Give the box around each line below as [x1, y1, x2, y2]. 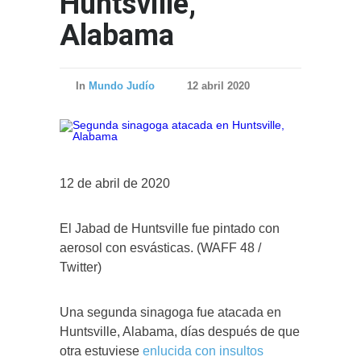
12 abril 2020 [187, 79, 250, 92]
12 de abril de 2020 [60, 176, 170, 190]
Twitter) [60, 259, 102, 274]
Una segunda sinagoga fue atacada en [60, 305, 281, 319]
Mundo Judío [89, 79, 155, 92]
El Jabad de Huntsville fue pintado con [60, 221, 280, 235]
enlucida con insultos [143, 343, 263, 358]
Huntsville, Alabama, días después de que [60, 324, 300, 338]
